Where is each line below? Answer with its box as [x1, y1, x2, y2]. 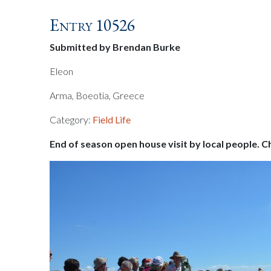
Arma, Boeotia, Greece [50, 90, 145, 101]
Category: [50, 114, 93, 125]
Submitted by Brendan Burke [50, 41, 181, 53]
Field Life [93, 114, 131, 125]
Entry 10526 [50, 14, 135, 36]
